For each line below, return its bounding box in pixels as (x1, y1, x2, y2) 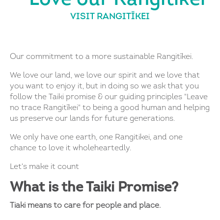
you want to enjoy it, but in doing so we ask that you (10, 82, 199, 90)
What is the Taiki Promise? (10, 181, 178, 195)
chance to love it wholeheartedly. (10, 144, 131, 152)
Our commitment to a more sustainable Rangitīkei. (10, 53, 193, 61)
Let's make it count (10, 163, 79, 171)
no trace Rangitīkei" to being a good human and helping (10, 104, 210, 112)
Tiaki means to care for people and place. (10, 201, 161, 210)
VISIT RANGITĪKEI (70, 12, 150, 22)
